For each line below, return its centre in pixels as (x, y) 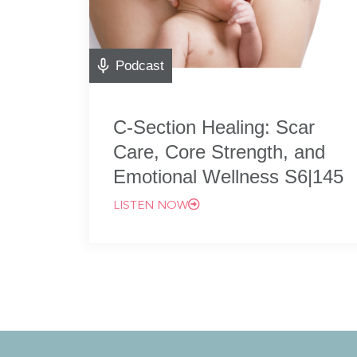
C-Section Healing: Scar (214, 127)
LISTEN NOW (151, 206)
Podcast (140, 66)
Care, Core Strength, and (219, 152)
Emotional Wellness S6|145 (228, 177)
